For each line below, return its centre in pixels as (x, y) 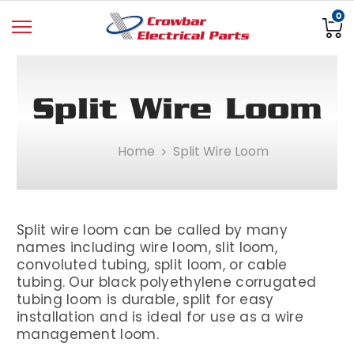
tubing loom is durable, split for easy (145, 299)
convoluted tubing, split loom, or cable (152, 264)
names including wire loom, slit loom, (147, 247)
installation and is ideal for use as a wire (160, 316)
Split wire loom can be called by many (153, 230)
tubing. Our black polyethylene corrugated (167, 282)
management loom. (88, 334)
